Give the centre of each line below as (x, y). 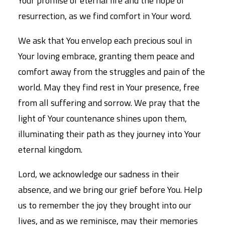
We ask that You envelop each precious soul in (105, 40)
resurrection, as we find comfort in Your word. (105, 16)
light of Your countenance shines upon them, (102, 118)
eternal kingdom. (50, 149)
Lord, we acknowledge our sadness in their (99, 174)
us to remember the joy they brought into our (105, 205)
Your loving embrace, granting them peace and (106, 56)
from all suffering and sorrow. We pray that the (109, 103)
